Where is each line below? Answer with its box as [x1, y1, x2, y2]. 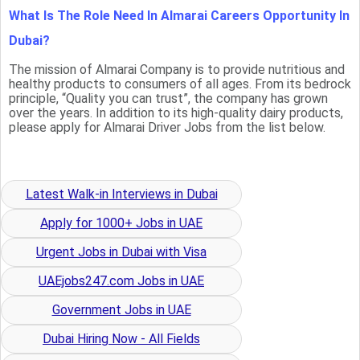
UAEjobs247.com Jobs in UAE [39, 272, 204, 288]
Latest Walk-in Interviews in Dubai [25, 186, 218, 202]
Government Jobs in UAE [51, 301, 191, 317]
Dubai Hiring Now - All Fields [43, 330, 200, 346]
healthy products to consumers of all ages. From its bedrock [9, 76, 351, 92]
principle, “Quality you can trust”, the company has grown [9, 90, 328, 106]
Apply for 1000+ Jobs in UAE [40, 215, 202, 231]
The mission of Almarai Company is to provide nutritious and [9, 61, 345, 77]
